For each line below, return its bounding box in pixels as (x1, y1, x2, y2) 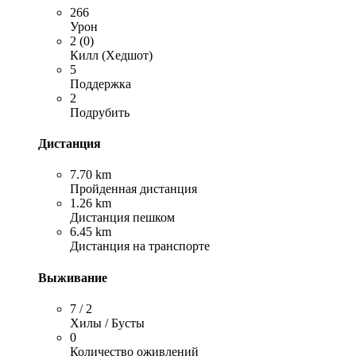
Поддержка (70, 76, 131, 91)
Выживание (38, 270, 107, 284)
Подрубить (70, 105, 130, 119)
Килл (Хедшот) (70, 48, 153, 62)
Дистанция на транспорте (70, 239, 210, 253)
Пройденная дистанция (70, 182, 197, 196)
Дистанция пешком (70, 211, 175, 225)
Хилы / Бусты (70, 315, 145, 330)
